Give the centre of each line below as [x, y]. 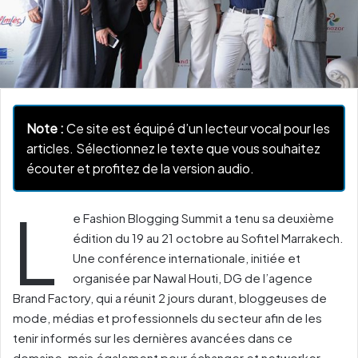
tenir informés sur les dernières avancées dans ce [153, 337]
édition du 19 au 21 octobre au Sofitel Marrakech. [208, 237]
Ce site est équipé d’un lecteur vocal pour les [197, 128]
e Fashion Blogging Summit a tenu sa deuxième [203, 217]
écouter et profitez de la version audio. [140, 168]
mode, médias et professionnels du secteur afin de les [167, 317]
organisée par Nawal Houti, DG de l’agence [193, 277]
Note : [45, 128]
